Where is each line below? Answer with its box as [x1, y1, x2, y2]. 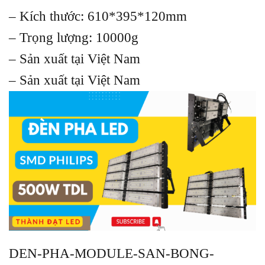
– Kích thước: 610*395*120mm [9, 9, 187, 24]
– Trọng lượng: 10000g [9, 30, 138, 46]
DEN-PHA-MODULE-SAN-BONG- [9, 245, 214, 261]
